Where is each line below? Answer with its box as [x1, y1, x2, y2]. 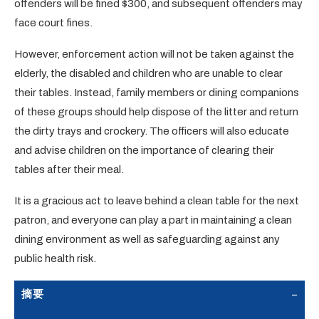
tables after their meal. [14, 163, 124, 175]
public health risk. [14, 252, 96, 264]
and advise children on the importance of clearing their [14, 144, 274, 156]
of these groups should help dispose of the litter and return [14, 105, 298, 117]
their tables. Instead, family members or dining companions [14, 86, 299, 98]
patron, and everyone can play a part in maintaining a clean [14, 214, 292, 226]
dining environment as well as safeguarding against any [14, 233, 280, 245]
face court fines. [14, 16, 93, 28]
